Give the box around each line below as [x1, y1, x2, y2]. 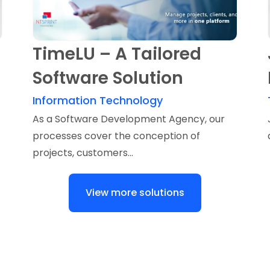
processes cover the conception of [33, 129, 200, 143]
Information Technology [33, 93, 163, 108]
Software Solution [33, 66, 183, 90]
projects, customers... [33, 146, 133, 160]
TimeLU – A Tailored [33, 42, 201, 66]
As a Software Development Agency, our [33, 112, 225, 127]
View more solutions [86, 186, 184, 200]
